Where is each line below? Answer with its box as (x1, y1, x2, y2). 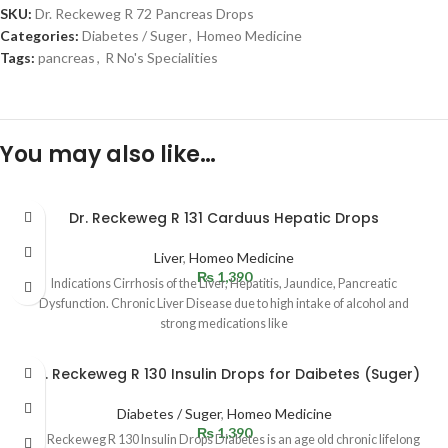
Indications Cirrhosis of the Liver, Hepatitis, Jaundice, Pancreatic (51, 276, 397, 291)
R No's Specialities (105, 49, 218, 66)
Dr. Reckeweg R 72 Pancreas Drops (35, 5, 254, 22)
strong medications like (160, 316, 288, 331)
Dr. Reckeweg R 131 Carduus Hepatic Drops (69, 208, 379, 228)
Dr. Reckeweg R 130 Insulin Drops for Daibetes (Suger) (28, 364, 420, 384)
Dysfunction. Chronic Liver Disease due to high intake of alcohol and (39, 296, 409, 311)
